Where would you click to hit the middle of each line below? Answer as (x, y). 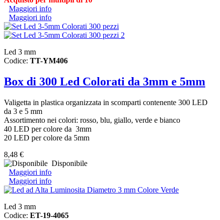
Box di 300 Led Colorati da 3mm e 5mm (105, 82)
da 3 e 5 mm (23, 111)
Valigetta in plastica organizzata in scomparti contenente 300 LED (106, 102)
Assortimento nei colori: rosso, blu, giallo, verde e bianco (92, 120)
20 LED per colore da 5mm (47, 137)
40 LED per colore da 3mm (48, 129)
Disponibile (68, 163)
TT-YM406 (49, 61)
